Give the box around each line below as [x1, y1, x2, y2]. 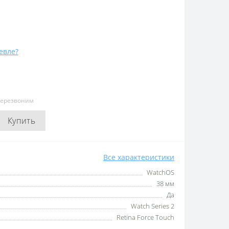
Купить [8, 115, 35, 126]
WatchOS [147, 168, 174, 177]
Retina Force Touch [117, 213, 174, 222]
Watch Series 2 [131, 201, 174, 211]
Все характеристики [103, 152, 174, 162]
